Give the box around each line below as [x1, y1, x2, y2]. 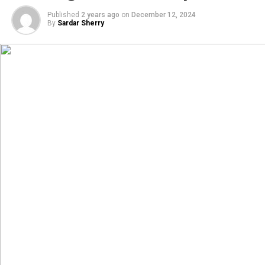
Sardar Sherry [57, 19, 104, 27]
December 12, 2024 [131, 11, 196, 19]
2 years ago [80, 11, 119, 19]
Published [47, 11, 79, 19]
